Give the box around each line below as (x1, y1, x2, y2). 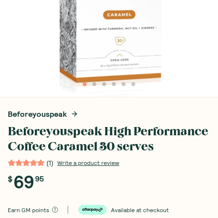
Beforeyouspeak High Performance (8, 125, 208, 138)
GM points (21, 206, 49, 213)
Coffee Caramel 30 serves (8, 140, 154, 153)
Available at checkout (111, 206, 169, 213)
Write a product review (57, 159, 119, 166)
